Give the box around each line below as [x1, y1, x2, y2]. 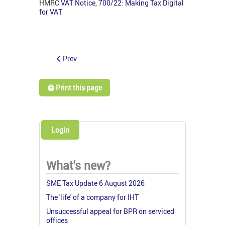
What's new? [46, 157, 110, 173]
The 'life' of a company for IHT [46, 192, 139, 202]
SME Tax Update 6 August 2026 [46, 178, 145, 188]
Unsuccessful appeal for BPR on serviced [46, 206, 174, 216]
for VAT [39, 7, 62, 17]
